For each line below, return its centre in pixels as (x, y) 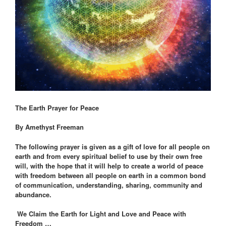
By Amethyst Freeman (49, 127)
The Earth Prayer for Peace (57, 107)
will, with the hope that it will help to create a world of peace (109, 165)
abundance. (33, 194)
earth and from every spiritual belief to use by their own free (109, 156)
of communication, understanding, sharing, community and (109, 185)
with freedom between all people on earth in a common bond (110, 175)
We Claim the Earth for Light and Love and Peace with (101, 214)
